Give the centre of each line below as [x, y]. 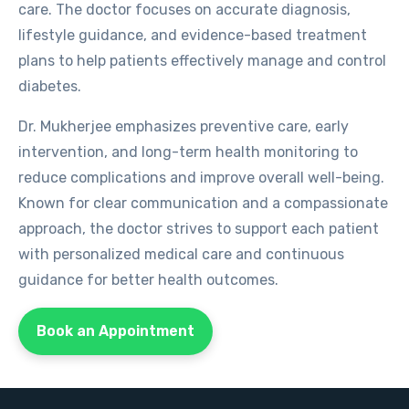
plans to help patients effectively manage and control [202, 60]
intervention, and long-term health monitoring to [188, 152]
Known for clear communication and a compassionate [203, 203]
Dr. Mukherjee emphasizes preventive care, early [184, 126]
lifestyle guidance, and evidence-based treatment [193, 35]
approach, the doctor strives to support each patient [199, 228]
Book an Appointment [115, 330]
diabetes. [50, 86]
